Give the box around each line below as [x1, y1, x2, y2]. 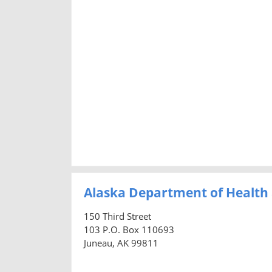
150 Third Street [84, 209, 151, 222]
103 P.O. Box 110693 [84, 223, 174, 236]
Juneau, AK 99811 [84, 236, 158, 249]
